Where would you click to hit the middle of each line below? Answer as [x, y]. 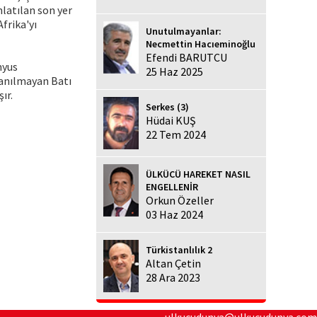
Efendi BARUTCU [186, 57]
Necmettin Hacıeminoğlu [201, 44]
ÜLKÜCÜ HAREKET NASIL [198, 174]
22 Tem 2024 [176, 134]
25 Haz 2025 [174, 71]
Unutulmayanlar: [184, 31]
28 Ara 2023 [173, 278]
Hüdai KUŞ [171, 120]
